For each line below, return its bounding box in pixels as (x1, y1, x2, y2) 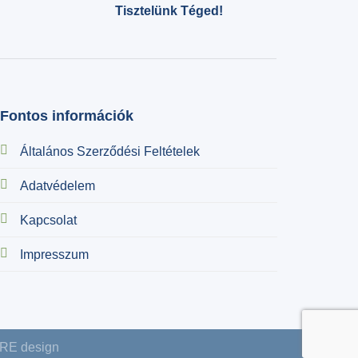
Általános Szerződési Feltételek (19, 144, 200, 158)
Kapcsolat (19, 213, 77, 227)
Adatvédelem (19, 178, 95, 193)
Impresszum (19, 247, 89, 261)
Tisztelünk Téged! (114, 4, 223, 18)
